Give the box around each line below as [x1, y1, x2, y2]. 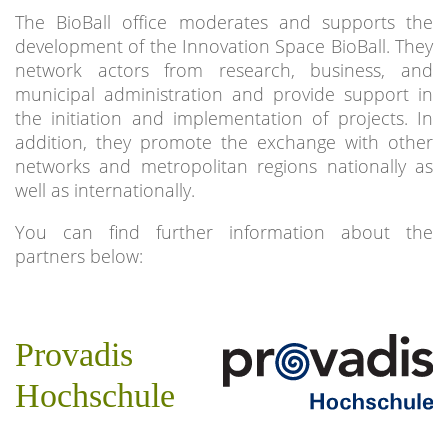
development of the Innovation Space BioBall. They [15, 34, 433, 58]
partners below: [15, 244, 143, 268]
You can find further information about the [15, 220, 433, 244]
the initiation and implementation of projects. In [15, 106, 433, 130]
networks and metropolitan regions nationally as [15, 154, 433, 178]
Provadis [15, 336, 133, 373]
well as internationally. [15, 178, 195, 202]
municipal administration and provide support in [15, 82, 433, 106]
